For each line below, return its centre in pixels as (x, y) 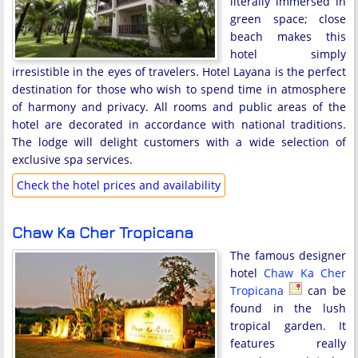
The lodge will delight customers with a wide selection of (179, 142)
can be (324, 290)
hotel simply (288, 54)
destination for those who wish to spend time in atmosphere (179, 89)
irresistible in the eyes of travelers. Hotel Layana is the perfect (179, 72)
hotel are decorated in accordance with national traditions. (179, 124)
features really (288, 343)
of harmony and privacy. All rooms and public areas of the (179, 107)
